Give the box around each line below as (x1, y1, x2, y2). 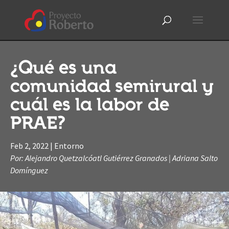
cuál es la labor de (10, 98, 169, 116)
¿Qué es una (10, 61, 117, 79)
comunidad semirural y (10, 79, 214, 98)
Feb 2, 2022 (10, 141, 49, 151)
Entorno (54, 141, 84, 151)
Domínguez (10, 165, 48, 175)
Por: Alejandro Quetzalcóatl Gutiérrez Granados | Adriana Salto (10, 153, 218, 163)
